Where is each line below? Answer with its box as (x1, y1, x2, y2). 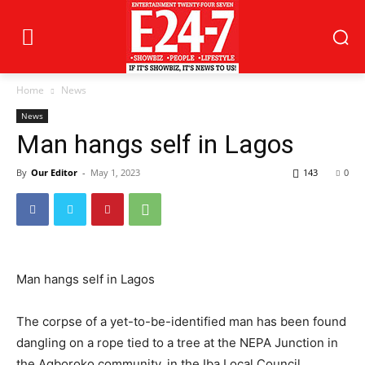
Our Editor (31, 166, 77, 178)
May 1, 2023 (90, 166, 140, 178)
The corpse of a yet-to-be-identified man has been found (16, 314, 346, 329)
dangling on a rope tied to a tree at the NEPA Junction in (16, 335, 338, 350)
